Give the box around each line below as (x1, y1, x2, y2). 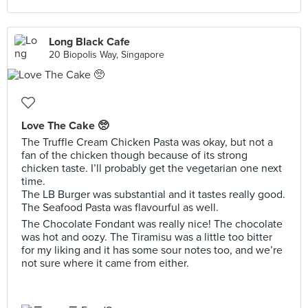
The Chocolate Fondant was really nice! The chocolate (21, 217, 283, 231)
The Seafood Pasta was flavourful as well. (21, 201, 219, 214)
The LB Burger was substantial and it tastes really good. (21, 188, 285, 201)
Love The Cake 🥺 (21, 119, 109, 133)
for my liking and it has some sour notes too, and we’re (21, 243, 283, 257)
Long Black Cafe (49, 35, 130, 49)
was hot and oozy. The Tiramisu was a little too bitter (21, 230, 272, 244)
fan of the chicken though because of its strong (21, 148, 247, 162)
